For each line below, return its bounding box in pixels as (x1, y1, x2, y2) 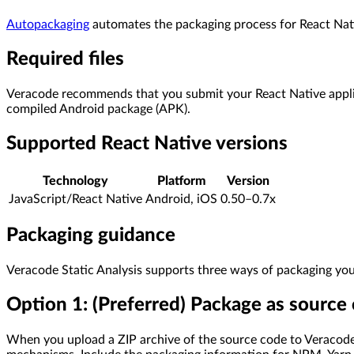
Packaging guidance (6, 226, 175, 246)
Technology (43, 174, 108, 187)
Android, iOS (145, 192, 217, 205)
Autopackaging (6, 17, 89, 31)
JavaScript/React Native (9, 192, 142, 205)
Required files (6, 49, 124, 69)
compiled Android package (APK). (6, 102, 190, 115)
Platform (156, 174, 206, 187)
